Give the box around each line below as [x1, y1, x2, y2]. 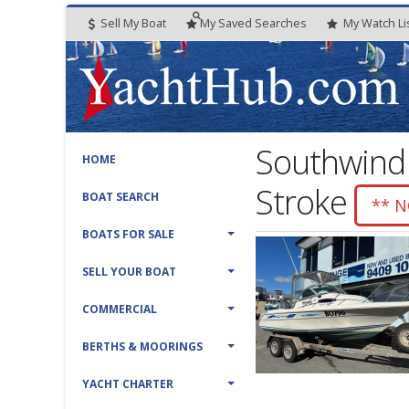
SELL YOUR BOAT [82, 264, 176, 279]
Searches [255, 16, 307, 31]
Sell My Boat [98, 16, 166, 31]
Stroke [256, 179, 355, 225]
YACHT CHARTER [82, 376, 173, 392]
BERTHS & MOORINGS [82, 339, 203, 354]
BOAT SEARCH [82, 189, 159, 204]
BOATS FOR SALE [82, 226, 174, 242]
